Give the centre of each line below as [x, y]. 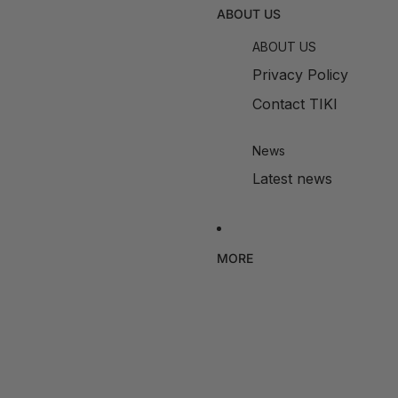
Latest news [292, 179]
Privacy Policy [300, 75]
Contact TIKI [295, 104]
